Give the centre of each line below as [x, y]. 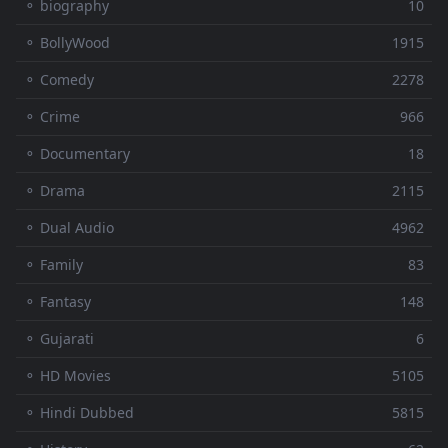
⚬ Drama [54, 191]
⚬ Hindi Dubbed [79, 413]
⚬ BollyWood [67, 43]
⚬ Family [53, 265]
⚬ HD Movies [67, 376]
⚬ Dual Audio [69, 228]
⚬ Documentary [77, 154]
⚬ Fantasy [57, 302]
